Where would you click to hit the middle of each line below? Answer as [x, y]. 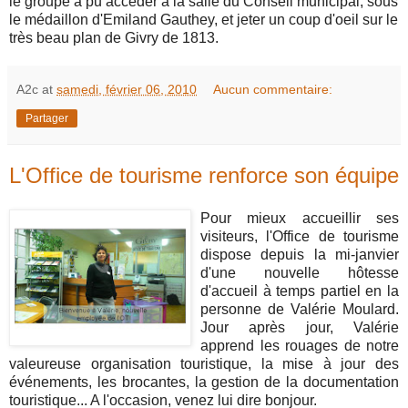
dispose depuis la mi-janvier [300, 255]
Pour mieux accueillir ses [300, 219]
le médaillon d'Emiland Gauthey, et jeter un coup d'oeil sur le [204, 19]
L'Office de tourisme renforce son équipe [204, 175]
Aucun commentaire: [273, 89]
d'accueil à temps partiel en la [300, 291]
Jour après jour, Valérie [300, 328]
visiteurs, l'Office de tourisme [300, 237]
